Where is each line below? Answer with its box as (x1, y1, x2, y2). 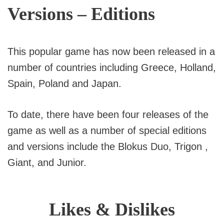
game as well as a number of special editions (7, 125, 206, 136)
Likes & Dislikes (49, 199, 175, 220)
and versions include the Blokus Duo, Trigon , (7, 141, 208, 152)
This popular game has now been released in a (7, 46, 215, 57)
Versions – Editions (7, 4, 155, 24)
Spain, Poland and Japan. (7, 78, 121, 89)
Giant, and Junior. (7, 157, 86, 168)
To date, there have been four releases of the (7, 109, 208, 120)
